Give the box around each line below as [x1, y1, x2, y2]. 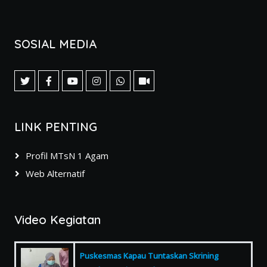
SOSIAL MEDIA [14, 36, 97, 51]
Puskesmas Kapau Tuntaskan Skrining [80, 250, 219, 261]
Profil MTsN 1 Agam [26, 150, 108, 162]
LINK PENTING [14, 119, 97, 134]
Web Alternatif [26, 167, 85, 179]
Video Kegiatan [14, 212, 101, 227]
